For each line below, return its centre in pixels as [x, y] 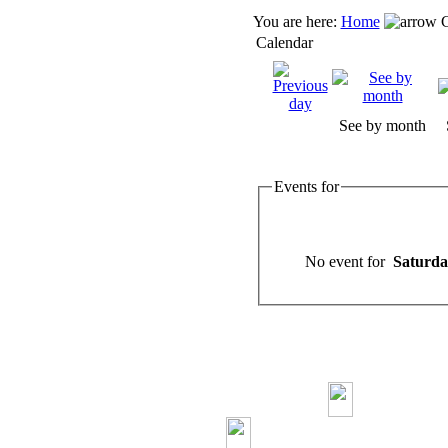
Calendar [284, 42]
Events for [306, 186]
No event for [349, 261]
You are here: [296, 21]
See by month [382, 125]
